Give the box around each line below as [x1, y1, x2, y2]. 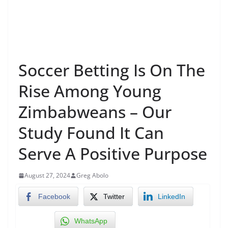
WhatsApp [74, 217, 107, 225]
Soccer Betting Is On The [18, 59, 205, 81]
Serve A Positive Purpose [18, 142, 207, 165]
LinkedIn [158, 192, 185, 201]
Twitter [103, 192, 125, 201]
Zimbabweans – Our [18, 101, 172, 123]
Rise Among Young [18, 80, 161, 102]
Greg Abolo [76, 171, 108, 180]
